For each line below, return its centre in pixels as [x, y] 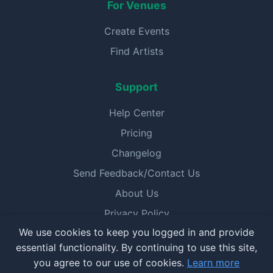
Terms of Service [136, 233]
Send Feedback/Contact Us [136, 173]
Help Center [136, 113]
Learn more [213, 263]
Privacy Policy [136, 213]
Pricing [136, 133]
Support [136, 87]
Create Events [136, 31]
